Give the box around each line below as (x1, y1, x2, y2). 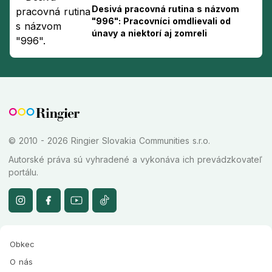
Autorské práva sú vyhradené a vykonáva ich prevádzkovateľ (8, 154, 262, 165)
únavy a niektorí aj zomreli (92, 27, 207, 38)
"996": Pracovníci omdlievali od (92, 15, 231, 26)
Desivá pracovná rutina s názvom (92, 3, 239, 14)
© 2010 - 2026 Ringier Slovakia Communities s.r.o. (8, 135, 210, 146)
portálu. (8, 166, 38, 177)
